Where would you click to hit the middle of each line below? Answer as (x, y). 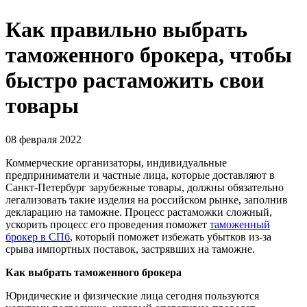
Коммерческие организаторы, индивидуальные (116, 162)
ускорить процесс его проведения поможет (108, 224)
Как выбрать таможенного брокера (94, 272)
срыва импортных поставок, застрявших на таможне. (130, 249)
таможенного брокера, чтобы (149, 55)
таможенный (240, 224)
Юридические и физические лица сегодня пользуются (132, 295)
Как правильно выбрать (126, 30)
